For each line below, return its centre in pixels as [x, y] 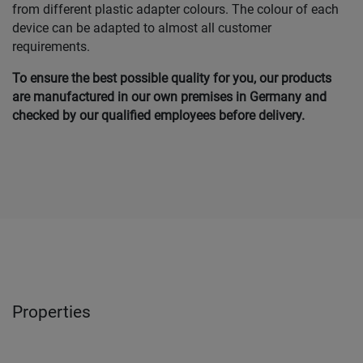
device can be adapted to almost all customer [142, 28]
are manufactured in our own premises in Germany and [169, 97]
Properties [51, 312]
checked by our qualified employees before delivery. [160, 116]
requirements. [51, 47]
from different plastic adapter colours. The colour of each [175, 10]
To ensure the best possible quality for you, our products [172, 79]
